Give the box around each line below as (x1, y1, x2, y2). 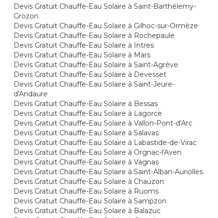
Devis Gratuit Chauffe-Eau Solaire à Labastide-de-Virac (14, 138, 197, 147)
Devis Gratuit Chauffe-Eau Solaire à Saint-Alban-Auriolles (14, 167, 203, 176)
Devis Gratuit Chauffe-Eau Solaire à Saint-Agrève (14, 60, 179, 69)
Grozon (14, 12, 39, 20)
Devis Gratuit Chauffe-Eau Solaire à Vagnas (14, 158, 159, 166)
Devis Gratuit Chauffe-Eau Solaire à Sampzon (14, 197, 167, 205)
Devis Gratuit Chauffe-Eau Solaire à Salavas (14, 128, 159, 137)
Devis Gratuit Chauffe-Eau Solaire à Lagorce (14, 109, 163, 118)
